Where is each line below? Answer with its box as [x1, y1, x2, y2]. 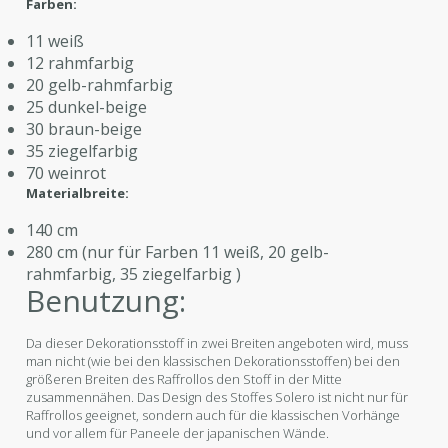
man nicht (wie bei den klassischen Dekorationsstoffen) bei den [26, 351, 401, 370]
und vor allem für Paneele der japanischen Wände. [26, 423, 330, 442]
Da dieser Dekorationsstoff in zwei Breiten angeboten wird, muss [26, 333, 409, 352]
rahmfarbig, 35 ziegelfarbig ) [26, 262, 242, 285]
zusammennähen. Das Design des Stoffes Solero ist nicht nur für [26, 387, 409, 406]
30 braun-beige [26, 117, 143, 140]
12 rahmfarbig [26, 51, 135, 74]
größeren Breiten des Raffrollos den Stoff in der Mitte [26, 369, 343, 388]
